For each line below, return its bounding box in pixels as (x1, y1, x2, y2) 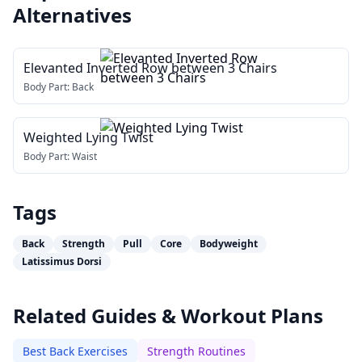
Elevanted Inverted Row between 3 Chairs (23, 59, 277, 77)
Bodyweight (200, 237, 258, 250)
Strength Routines (147, 343, 246, 359)
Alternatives (13, 2, 132, 28)
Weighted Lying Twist (23, 128, 154, 146)
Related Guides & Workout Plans (13, 302, 323, 329)
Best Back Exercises (23, 343, 128, 359)
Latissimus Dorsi (22, 255, 102, 268)
